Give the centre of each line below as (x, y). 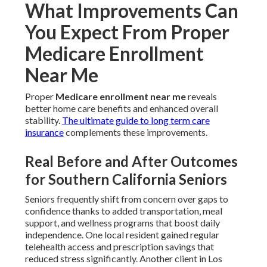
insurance (44, 132)
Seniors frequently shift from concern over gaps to (126, 199)
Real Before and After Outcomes (131, 162)
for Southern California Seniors (126, 179)
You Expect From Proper (127, 32)
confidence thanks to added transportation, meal (123, 211)
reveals (201, 97)
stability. (43, 120)
